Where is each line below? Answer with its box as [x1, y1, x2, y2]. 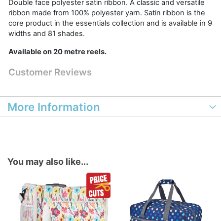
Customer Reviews [8, 67, 92, 78]
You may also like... [7, 156, 88, 167]
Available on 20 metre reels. [8, 47, 107, 56]
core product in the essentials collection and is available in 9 [8, 19, 212, 28]
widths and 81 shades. [8, 29, 85, 38]
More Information [7, 100, 100, 113]
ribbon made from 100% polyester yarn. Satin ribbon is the [8, 8, 205, 17]
